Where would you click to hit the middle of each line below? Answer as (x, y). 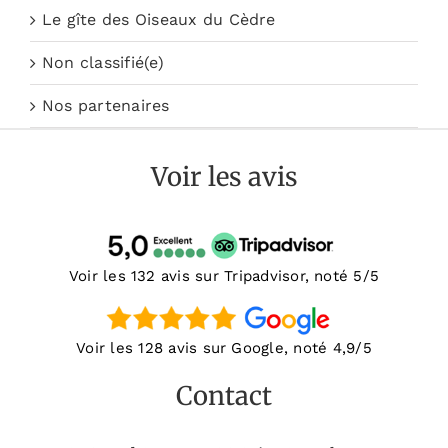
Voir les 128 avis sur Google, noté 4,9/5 (224, 348)
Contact (224, 396)
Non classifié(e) (103, 63)
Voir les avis (224, 177)
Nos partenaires (106, 106)
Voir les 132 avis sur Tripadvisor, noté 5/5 (224, 276)
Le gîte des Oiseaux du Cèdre (159, 20)
